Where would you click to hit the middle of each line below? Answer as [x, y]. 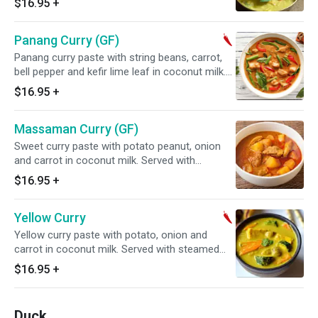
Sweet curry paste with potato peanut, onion [117, 146]
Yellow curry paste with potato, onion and [111, 235]
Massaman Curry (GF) [76, 129]
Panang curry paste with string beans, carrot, [118, 57]
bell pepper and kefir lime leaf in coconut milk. [120, 72]
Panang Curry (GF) [67, 40]
